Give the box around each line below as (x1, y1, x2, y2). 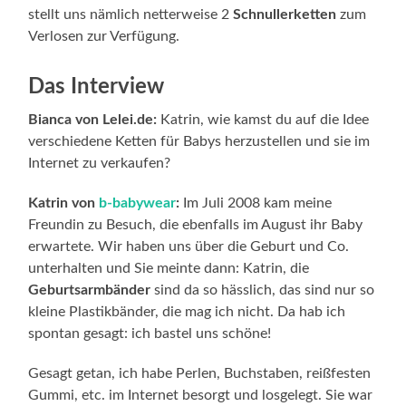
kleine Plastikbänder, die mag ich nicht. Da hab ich (28, 304, 346, 319)
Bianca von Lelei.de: (28, 111, 158, 127)
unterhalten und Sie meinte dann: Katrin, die (28, 260, 310, 275)
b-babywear (99, 195, 177, 210)
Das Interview (28, 75, 165, 98)
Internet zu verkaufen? (28, 155, 171, 170)
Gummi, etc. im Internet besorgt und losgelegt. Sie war (28, 387, 373, 402)
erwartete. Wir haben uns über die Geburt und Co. (28, 238, 350, 254)
